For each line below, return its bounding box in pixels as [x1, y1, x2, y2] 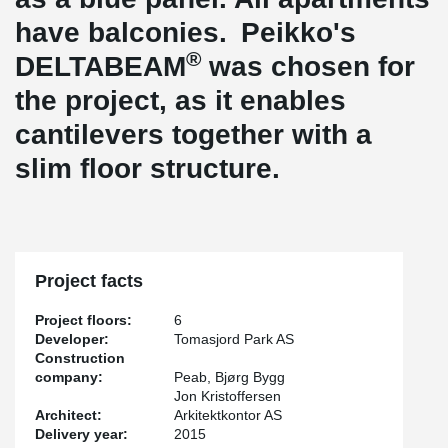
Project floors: [35, 312, 132, 328]
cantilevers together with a [15, 119, 372, 150]
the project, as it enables [15, 85, 346, 116]
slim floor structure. [15, 153, 344, 184]
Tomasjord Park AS [174, 331, 295, 347]
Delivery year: [35, 426, 128, 442]
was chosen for [201, 51, 415, 82]
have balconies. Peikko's [15, 17, 356, 48]
